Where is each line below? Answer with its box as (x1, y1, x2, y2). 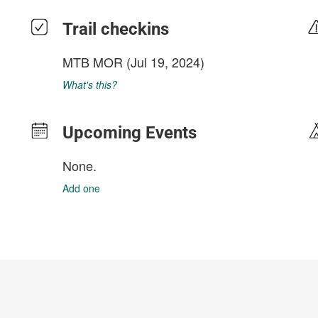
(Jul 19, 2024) (123, 53, 204, 71)
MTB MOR (62, 53, 123, 71)
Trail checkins (62, 19, 169, 39)
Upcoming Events (62, 123, 197, 143)
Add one (62, 181, 100, 195)
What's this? (62, 77, 117, 92)
